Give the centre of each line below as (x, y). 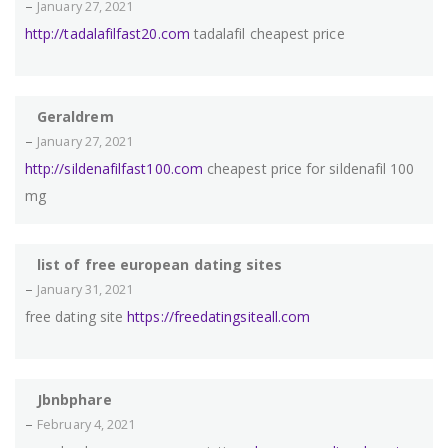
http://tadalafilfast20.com (107, 34)
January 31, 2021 (85, 290)
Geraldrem (75, 117)
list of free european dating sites (160, 265)
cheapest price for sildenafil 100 (308, 169)
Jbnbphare (74, 400)
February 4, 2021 (86, 425)
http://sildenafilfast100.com (114, 169)
